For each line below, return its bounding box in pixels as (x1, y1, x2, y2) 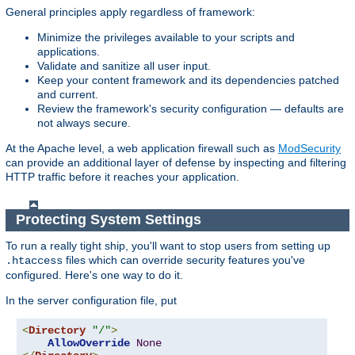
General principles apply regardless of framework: (6, 5, 255, 18)
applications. (37, 44, 100, 58)
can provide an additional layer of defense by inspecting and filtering (6, 155, 346, 169)
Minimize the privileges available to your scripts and (37, 30, 295, 44)
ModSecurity (278, 141, 341, 155)
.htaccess (6, 254, 63, 267)
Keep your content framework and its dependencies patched (37, 73, 339, 86)
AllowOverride (48, 336, 130, 349)
